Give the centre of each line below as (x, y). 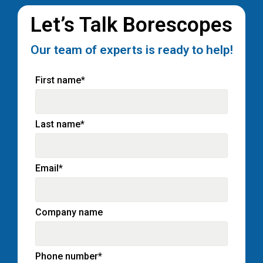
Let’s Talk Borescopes (131, 25)
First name (58, 80)
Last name (58, 124)
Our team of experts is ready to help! (131, 50)
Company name (69, 212)
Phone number (67, 256)
